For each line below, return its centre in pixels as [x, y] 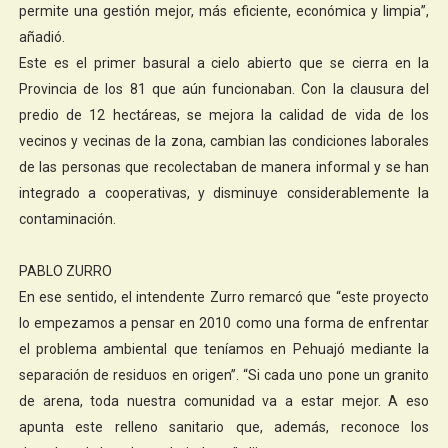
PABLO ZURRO [65, 270]
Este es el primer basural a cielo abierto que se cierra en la [224, 62]
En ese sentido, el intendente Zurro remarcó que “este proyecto [224, 296]
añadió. [41, 36]
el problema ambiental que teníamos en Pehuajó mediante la [224, 348]
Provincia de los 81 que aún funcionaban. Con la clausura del [224, 88]
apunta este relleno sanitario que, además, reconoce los [224, 426]
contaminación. [67, 218]
